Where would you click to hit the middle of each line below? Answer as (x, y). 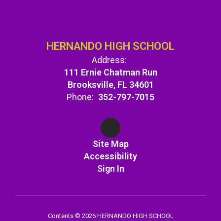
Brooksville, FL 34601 (110, 85)
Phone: (80, 97)
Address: (109, 60)
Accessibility (110, 156)
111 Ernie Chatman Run (110, 72)
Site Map (110, 144)
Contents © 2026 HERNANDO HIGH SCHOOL (110, 216)
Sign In (110, 168)
